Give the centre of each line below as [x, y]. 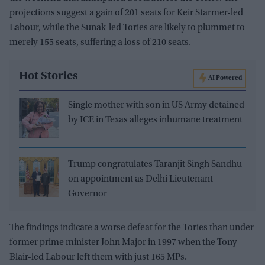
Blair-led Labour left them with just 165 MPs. [98, 258]
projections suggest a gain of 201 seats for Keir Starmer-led [126, 13]
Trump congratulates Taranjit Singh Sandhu [155, 165]
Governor [88, 194]
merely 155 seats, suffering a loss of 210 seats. [100, 43]
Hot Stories [49, 77]
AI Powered [225, 79]
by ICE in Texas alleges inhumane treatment [155, 120]
